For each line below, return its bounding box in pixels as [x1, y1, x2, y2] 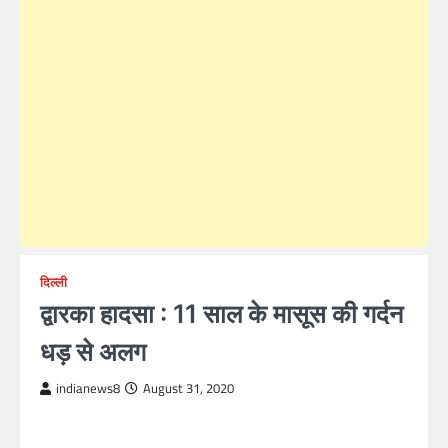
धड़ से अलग [40, 336, 146, 367]
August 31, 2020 [143, 379, 234, 398]
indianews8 [56, 379, 120, 398]
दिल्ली [40, 273, 67, 292]
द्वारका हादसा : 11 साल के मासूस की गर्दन [40, 298, 403, 329]
